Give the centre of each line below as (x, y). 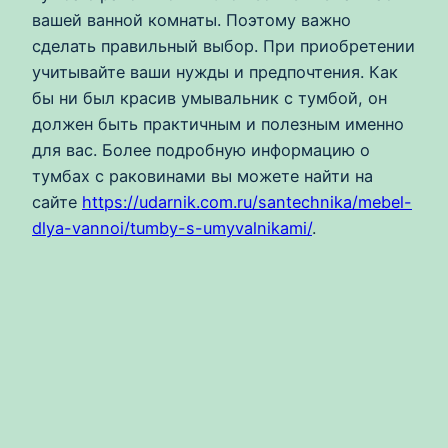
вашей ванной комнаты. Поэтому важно (191, 20)
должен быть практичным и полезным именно (218, 124)
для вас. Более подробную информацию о (201, 150)
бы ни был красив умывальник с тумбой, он (209, 98)
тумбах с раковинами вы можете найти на (202, 176)
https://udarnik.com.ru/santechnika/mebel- (247, 202)
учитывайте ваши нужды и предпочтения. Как (215, 72)
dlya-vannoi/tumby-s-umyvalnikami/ (172, 228)
